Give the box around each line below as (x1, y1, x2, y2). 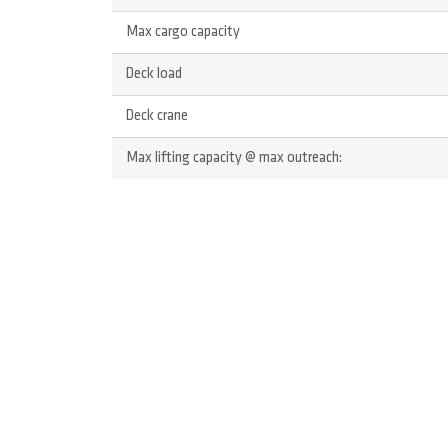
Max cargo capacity (125, 25, 240, 41)
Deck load (125, 67, 182, 83)
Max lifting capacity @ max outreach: (125, 151, 342, 167)
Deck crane (125, 109, 188, 125)
